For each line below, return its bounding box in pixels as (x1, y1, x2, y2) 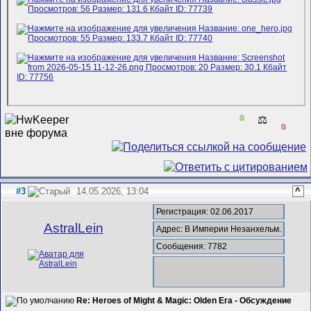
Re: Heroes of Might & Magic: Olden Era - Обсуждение (76, 296, 292, 306)
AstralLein (43, 221, 103, 236)
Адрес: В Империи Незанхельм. (156, 224, 282, 235)
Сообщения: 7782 (156, 242, 228, 252)
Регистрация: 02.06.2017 (156, 206, 254, 217)
